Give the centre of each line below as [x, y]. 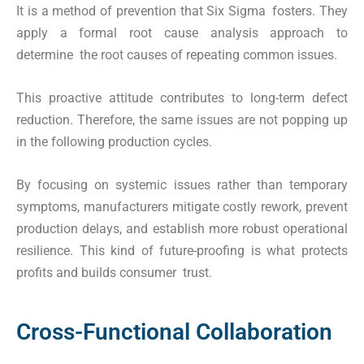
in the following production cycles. [114, 141]
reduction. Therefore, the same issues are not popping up [182, 119]
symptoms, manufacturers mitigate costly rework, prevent [182, 206]
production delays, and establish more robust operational [182, 228]
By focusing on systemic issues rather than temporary [182, 184]
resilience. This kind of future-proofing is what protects [182, 250]
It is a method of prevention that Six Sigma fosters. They [182, 11]
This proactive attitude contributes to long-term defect [182, 97]
